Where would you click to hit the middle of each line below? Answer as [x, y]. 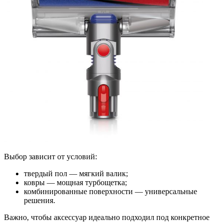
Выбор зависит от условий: [51, 157]
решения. [40, 201]
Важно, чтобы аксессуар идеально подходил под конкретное [107, 218]
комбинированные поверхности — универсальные [111, 192]
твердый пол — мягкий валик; [76, 174]
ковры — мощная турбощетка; [75, 183]
